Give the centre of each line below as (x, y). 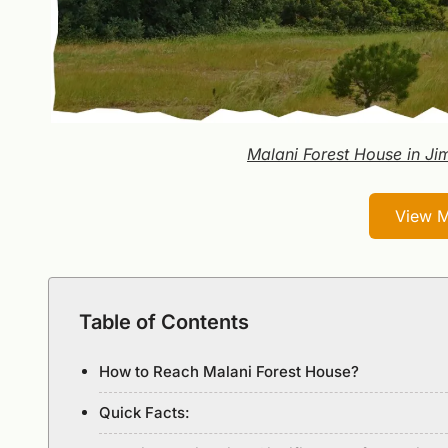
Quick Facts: (144, 412)
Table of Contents (164, 321)
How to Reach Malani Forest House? (229, 371)
